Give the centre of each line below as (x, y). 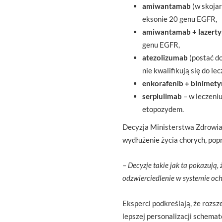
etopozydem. (163, 109)
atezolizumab (165, 57)
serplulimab (162, 96)
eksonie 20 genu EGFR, (180, 19)
